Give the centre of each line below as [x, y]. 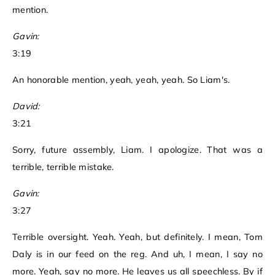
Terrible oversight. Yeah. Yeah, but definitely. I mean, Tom [137, 237]
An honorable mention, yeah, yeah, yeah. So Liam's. [121, 80]
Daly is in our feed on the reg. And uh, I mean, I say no [137, 254]
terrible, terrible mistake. [63, 167]
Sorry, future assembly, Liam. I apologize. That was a [137, 150]
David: [26, 107]
